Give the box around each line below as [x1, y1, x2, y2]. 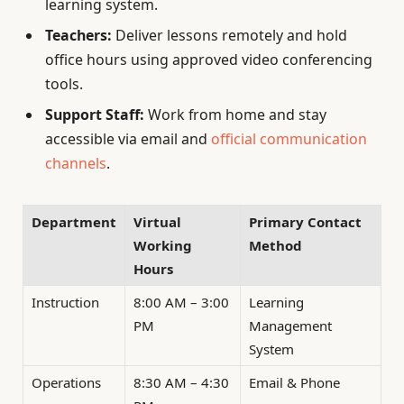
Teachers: [45, 24, 112, 45]
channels [45, 152, 106, 173]
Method [249, 236, 302, 255]
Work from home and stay [144, 104, 326, 124]
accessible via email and [45, 128, 211, 149]
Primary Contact [249, 213, 362, 232]
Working [133, 236, 192, 255]
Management [249, 317, 332, 335]
